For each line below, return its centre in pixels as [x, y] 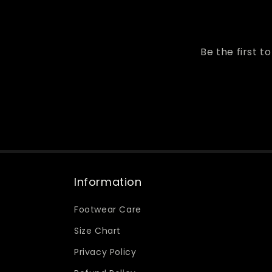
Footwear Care [108, 209]
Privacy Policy [105, 252]
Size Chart [97, 231]
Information [108, 182]
